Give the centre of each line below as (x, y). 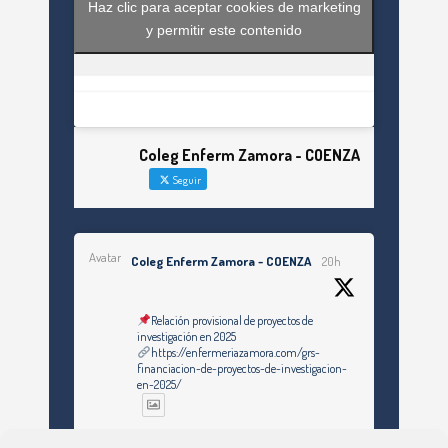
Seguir (186, 180)
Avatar (105, 257)
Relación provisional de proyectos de (231, 321)
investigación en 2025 (186, 337)
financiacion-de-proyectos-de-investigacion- (242, 369)
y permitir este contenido (224, 30)
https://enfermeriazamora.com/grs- (235, 353)
